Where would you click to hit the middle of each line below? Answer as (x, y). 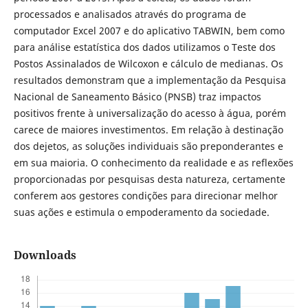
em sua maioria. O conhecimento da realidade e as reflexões (153, 163)
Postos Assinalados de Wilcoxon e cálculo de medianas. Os (148, 64)
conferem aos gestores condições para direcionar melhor (145, 196)
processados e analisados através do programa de (130, 14)
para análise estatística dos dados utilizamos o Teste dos (144, 47)
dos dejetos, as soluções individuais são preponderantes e (148, 146)
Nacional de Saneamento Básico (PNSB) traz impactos (137, 97)
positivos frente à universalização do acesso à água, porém (150, 113)
